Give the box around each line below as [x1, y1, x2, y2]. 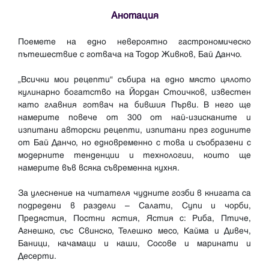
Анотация [110, 10, 159, 22]
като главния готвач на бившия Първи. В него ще [18, 100, 251, 110]
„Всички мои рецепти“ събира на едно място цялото [18, 74, 251, 85]
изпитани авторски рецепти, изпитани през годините [18, 125, 251, 136]
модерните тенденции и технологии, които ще [18, 150, 251, 161]
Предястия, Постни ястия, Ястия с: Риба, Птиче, [18, 213, 251, 224]
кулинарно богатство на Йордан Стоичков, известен [18, 87, 251, 98]
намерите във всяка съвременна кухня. [18, 163, 180, 174]
